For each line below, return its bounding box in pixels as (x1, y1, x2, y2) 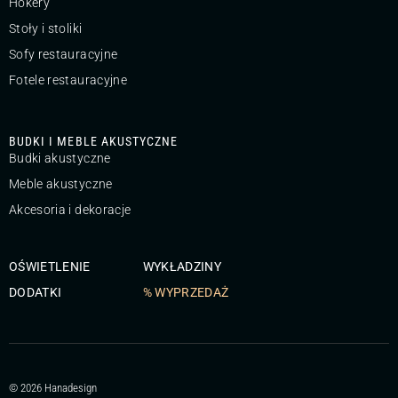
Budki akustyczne (9, 151, 111, 166)
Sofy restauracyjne (9, 47, 118, 62)
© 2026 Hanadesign (9, 381, 97, 395)
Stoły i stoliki (9, 21, 83, 36)
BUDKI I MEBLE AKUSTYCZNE (9, 134, 179, 149)
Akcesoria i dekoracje (9, 203, 131, 218)
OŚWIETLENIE (9, 259, 91, 275)
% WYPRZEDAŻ (142, 285, 229, 300)
